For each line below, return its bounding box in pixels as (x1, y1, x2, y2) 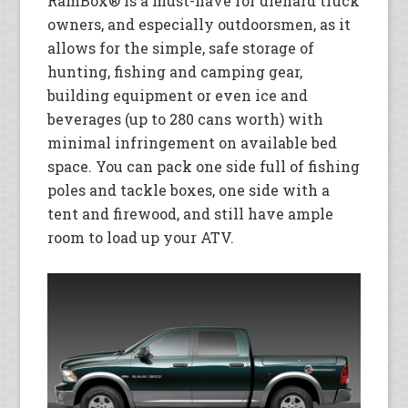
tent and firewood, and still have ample (47, 204, 334, 224)
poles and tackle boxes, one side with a (47, 180, 331, 200)
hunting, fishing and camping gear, (47, 62, 303, 82)
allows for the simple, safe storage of (47, 38, 315, 58)
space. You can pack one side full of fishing (47, 157, 361, 177)
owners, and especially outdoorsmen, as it (47, 15, 352, 35)
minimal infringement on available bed (47, 133, 338, 153)
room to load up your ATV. (47, 228, 235, 248)
